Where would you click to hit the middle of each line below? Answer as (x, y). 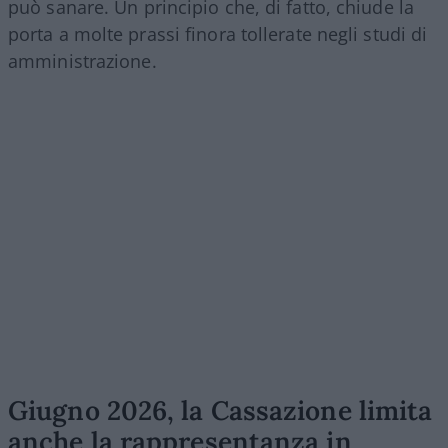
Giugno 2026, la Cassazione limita (220, 409)
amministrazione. (82, 60)
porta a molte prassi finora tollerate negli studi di (218, 33)
